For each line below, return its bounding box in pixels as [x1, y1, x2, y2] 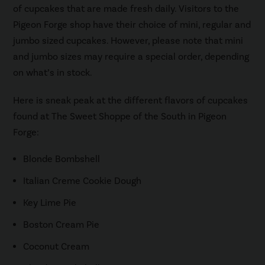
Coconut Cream [23, 240, 90, 253]
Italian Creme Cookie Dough [23, 174, 142, 187]
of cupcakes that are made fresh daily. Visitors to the [13, 2, 240, 15]
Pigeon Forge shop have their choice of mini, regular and [13, 18, 251, 31]
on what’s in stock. [13, 66, 93, 79]
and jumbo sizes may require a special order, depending [13, 50, 250, 63]
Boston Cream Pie [23, 218, 100, 231]
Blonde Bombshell [23, 153, 101, 165]
